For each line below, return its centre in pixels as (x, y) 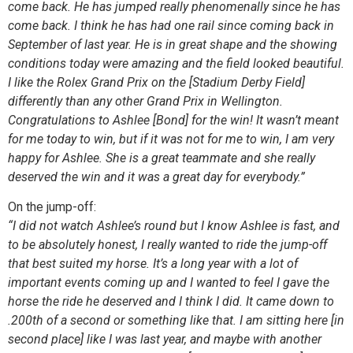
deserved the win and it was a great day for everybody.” (156, 176)
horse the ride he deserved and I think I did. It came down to (171, 302)
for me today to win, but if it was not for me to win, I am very (171, 139)
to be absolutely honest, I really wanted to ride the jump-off (167, 245)
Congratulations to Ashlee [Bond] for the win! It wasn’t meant (173, 120)
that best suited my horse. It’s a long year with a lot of (153, 264)
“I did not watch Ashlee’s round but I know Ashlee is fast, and (174, 226)
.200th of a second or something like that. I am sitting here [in (176, 321)
